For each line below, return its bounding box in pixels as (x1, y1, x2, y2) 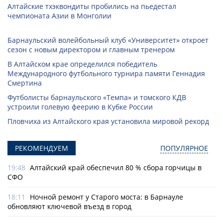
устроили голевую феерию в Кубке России (7, 102, 153, 112)
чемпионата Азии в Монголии (7, 11, 111, 21)
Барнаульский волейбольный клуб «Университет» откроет (7, 35, 209, 45)
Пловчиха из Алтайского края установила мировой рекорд (7, 116, 209, 126)
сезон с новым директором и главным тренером (7, 45, 175, 55)
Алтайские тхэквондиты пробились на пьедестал (7, 1, 176, 11)
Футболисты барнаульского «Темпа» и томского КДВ (7, 93, 186, 103)
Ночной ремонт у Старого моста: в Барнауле (30, 192, 183, 202)
